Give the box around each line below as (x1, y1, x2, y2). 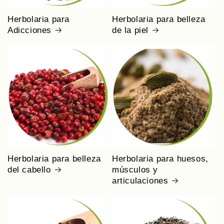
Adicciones (7, 25, 51, 35)
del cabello (7, 164, 51, 174)
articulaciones (112, 175, 168, 185)
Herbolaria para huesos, (112, 153, 208, 163)
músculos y (112, 164, 158, 174)
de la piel (112, 25, 148, 35)
